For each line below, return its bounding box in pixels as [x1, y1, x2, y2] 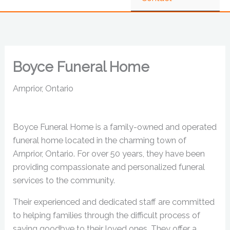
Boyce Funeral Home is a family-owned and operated [13, 122, 217, 132]
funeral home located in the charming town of [13, 135, 187, 145]
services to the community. [13, 175, 116, 185]
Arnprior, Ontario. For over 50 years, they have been [13, 148, 205, 159]
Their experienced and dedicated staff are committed [13, 197, 215, 207]
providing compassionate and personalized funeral [13, 162, 205, 172]
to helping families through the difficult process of [13, 210, 201, 221]
